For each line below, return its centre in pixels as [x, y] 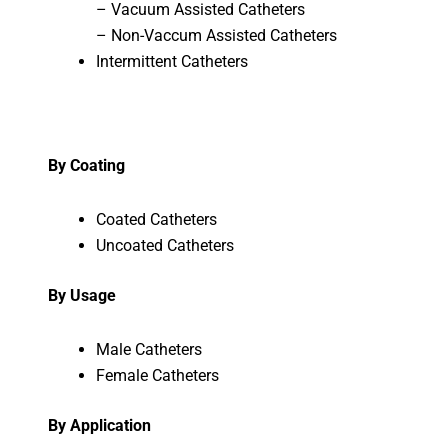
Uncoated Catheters [164, 245]
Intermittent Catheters [171, 61]
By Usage [81, 295]
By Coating [86, 165]
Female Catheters [157, 375]
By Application [99, 425]
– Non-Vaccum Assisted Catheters [216, 35]
